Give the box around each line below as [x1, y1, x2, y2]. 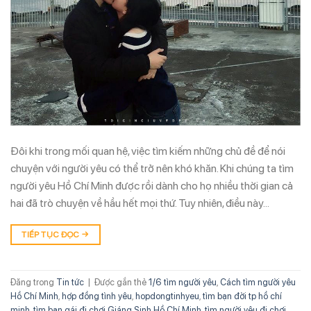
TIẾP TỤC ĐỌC [22, 230, 82, 240]
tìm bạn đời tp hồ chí [203, 290, 282, 301]
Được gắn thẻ [94, 276, 149, 287]
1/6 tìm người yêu [149, 276, 217, 287]
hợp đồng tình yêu [62, 290, 132, 301]
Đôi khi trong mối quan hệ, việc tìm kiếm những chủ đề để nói [10, 144, 285, 158]
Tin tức [56, 276, 84, 287]
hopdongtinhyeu [135, 290, 199, 301]
